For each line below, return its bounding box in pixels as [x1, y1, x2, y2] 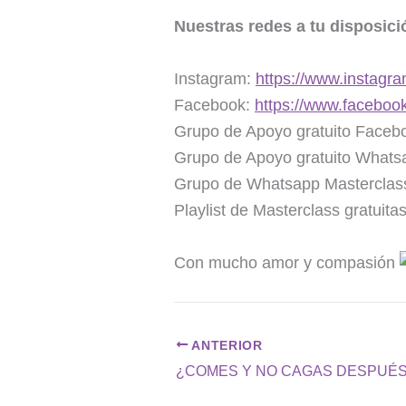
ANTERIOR [188, 338, 263, 353]
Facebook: [174, 96, 255, 115]
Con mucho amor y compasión [174, 253, 400, 272]
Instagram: [174, 70, 256, 89]
